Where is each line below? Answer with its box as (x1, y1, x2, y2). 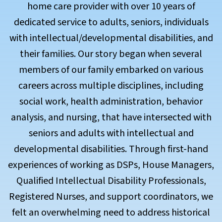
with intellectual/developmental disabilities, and (9, 31, 213, 45)
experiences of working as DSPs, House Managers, (8, 158, 214, 172)
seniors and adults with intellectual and (28, 126, 194, 140)
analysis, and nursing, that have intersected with (10, 111, 212, 124)
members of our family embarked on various (19, 63, 203, 77)
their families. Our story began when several (20, 47, 202, 61)
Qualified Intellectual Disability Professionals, (16, 174, 206, 188)
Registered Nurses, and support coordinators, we (9, 190, 213, 204)
